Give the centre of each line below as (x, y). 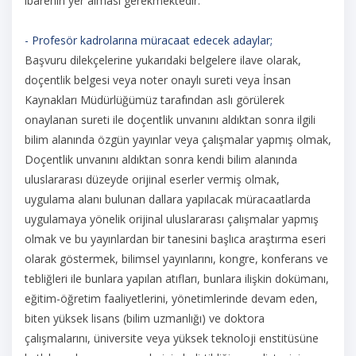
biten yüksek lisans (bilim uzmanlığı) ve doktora (145, 318)
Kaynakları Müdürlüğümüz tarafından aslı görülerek (155, 100)
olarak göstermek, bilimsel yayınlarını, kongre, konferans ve (176, 259)
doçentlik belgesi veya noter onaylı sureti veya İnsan (158, 80)
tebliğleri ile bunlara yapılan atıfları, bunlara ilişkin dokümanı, (177, 279)
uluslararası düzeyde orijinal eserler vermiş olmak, (152, 179)
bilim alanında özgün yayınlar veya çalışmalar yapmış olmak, (178, 139)
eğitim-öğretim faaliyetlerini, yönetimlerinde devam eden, (171, 298)
